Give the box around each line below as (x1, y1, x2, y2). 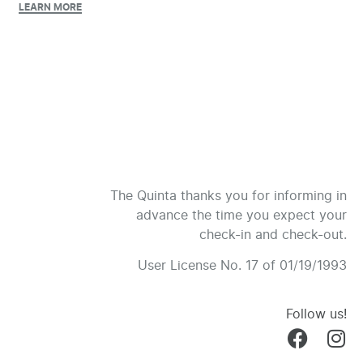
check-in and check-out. (199, 225, 347, 242)
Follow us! (285, 305, 347, 322)
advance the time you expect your (135, 206, 347, 223)
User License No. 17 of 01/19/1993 (137, 257, 347, 274)
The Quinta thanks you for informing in (109, 186, 347, 203)
